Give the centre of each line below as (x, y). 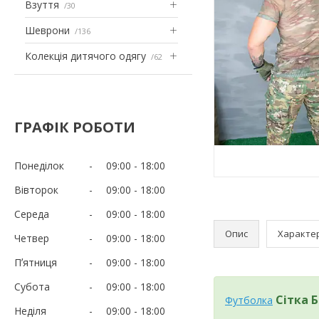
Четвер (32, 238)
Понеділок (39, 165)
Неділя (30, 310)
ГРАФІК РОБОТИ (75, 127)
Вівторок (36, 189)
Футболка (249, 300)
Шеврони (47, 30)
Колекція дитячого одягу (85, 56)
